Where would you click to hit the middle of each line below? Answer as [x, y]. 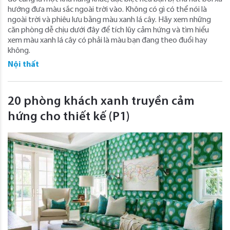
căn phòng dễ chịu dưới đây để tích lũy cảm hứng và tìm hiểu [108, 30]
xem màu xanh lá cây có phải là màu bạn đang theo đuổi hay [108, 40]
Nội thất [23, 64]
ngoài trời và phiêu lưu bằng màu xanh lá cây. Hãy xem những [109, 20]
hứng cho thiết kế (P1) [69, 117]
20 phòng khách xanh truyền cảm [101, 101]
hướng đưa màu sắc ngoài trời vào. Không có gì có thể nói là [107, 9]
